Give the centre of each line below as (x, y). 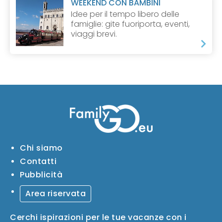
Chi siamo (41, 148)
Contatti (38, 161)
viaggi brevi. (94, 34)
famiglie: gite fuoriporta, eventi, (130, 24)
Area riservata (55, 193)
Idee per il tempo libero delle (125, 14)
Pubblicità (41, 174)
